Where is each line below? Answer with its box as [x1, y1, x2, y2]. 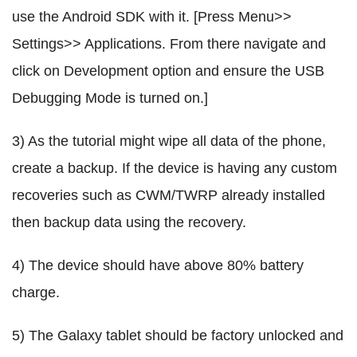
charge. [12, 284, 60, 301]
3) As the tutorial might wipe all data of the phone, [12, 133, 326, 150]
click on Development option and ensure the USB [12, 63, 324, 80]
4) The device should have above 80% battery [12, 257, 304, 274]
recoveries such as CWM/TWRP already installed [12, 187, 325, 204]
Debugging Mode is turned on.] [12, 90, 208, 107]
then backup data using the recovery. [12, 214, 246, 231]
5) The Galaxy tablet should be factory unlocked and [12, 328, 343, 344]
